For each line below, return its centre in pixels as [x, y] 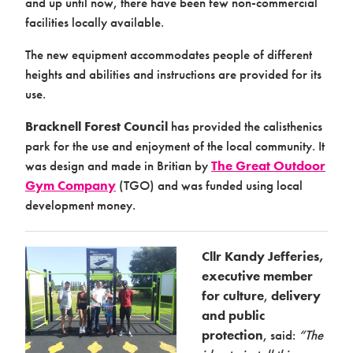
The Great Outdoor [268, 165]
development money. [80, 204]
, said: [281, 334]
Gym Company [71, 185]
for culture [233, 295]
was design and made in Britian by [118, 165]
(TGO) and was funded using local [209, 185]
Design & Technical [141, 193]
